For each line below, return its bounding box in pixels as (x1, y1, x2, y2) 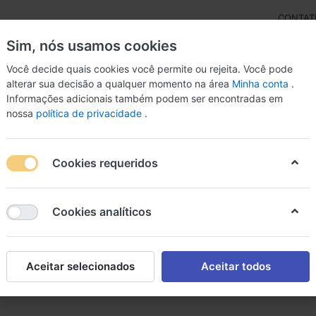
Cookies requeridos (52, 155, 158, 170)
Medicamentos (83, 105, 164, 120)
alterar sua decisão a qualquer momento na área (6, 78, 232, 90)
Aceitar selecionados (26, 260, 135, 273)
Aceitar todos (200, 260, 271, 273)
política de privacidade (36, 107, 145, 119)
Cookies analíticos (52, 205, 152, 219)
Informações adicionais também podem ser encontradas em (6, 92, 283, 104)
